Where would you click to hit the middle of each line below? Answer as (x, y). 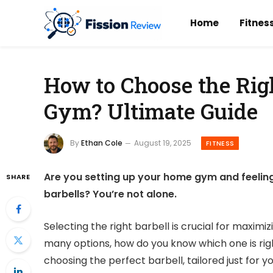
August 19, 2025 (163, 143)
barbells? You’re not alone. (110, 194)
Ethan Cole (102, 143)
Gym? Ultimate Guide (151, 111)
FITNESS (220, 143)
